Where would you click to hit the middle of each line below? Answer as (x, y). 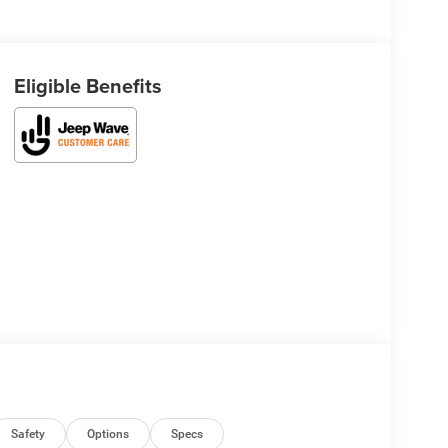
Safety (28, 433)
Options (108, 433)
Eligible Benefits (87, 85)
